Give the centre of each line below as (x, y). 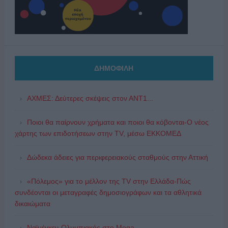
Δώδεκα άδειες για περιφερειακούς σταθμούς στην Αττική (117, 157)
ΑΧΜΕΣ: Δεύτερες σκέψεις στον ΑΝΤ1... (90, 98)
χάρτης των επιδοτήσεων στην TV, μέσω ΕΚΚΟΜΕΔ (98, 133)
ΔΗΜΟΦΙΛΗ (114, 68)
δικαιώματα (32, 203)
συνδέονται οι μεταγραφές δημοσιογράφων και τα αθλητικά (108, 192)
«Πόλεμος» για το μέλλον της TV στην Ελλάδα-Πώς (109, 181)
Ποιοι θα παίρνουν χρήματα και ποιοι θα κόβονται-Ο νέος (118, 122)
